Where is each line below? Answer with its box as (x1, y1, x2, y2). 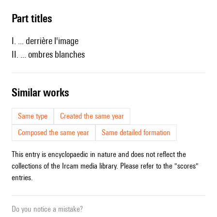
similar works (17, 86, 69, 99)
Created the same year (60, 111, 124, 121)
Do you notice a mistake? (12, 204, 83, 214)
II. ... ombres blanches (12, 49, 85, 60)
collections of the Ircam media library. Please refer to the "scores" (12, 161, 199, 171)
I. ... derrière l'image (12, 35, 78, 46)
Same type (18, 111, 47, 121)
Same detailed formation (102, 128, 170, 138)
